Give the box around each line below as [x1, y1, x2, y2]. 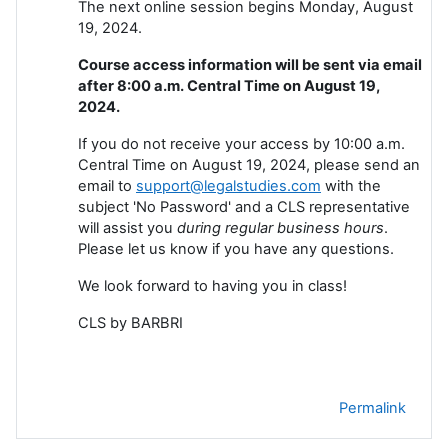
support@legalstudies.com [136, 176, 321, 195]
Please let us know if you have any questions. [78, 239, 394, 258]
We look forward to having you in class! [78, 276, 347, 295]
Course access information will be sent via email [78, 55, 422, 74]
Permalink [339, 398, 406, 417]
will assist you [78, 218, 177, 237]
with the [321, 176, 381, 195]
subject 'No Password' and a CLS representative [78, 197, 410, 216]
